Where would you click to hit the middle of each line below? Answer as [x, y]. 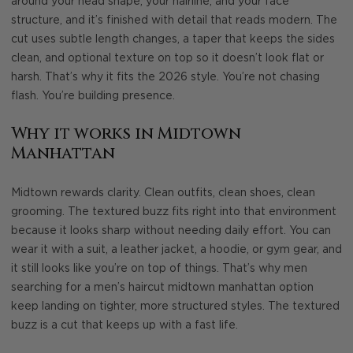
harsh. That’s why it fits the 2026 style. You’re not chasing [165, 77]
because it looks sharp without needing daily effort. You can [171, 230]
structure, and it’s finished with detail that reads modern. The [174, 20]
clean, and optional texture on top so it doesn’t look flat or [167, 58]
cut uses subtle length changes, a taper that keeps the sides [173, 39]
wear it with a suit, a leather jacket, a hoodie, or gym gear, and [176, 249]
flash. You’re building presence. [93, 96]
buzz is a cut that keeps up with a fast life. [124, 325]
